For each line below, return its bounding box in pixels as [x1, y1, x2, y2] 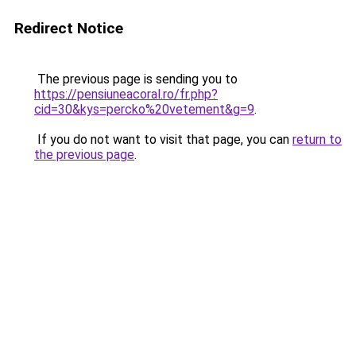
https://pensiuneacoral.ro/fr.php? [34, 87, 218, 102]
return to [292, 132, 342, 147]
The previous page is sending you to [34, 72, 238, 87]
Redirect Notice [14, 19, 123, 37]
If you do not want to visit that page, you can [34, 132, 292, 147]
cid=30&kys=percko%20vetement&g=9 [34, 102, 254, 117]
